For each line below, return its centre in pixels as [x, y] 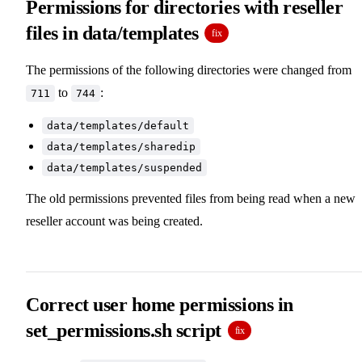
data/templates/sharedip [121, 146]
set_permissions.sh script [126, 330]
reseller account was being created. [114, 221]
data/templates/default [118, 125]
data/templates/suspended [124, 167]
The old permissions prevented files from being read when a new [191, 198]
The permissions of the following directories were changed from [189, 69]
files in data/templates [115, 33]
